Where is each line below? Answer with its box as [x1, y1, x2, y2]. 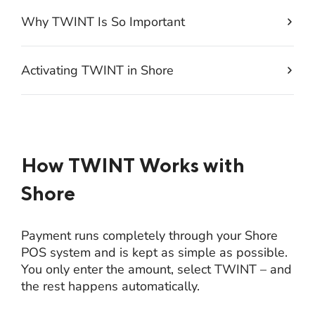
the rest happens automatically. [21, 277, 200, 295]
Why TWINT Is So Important [21, 13, 185, 30]
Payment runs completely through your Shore [21, 226, 278, 244]
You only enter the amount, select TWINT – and [21, 260, 292, 278]
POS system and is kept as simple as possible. [21, 243, 288, 261]
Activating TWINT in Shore [21, 61, 174, 79]
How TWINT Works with [21, 153, 245, 176]
